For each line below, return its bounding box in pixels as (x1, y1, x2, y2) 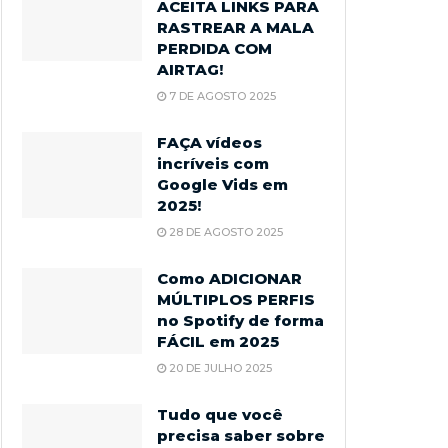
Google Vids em (157, 175, 288, 194)
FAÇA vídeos (157, 133, 262, 152)
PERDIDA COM (157, 39, 272, 58)
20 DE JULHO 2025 (166, 361, 272, 375)
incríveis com (157, 154, 269, 173)
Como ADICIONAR (157, 269, 302, 288)
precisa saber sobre (157, 426, 325, 445)
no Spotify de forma (157, 311, 324, 330)
